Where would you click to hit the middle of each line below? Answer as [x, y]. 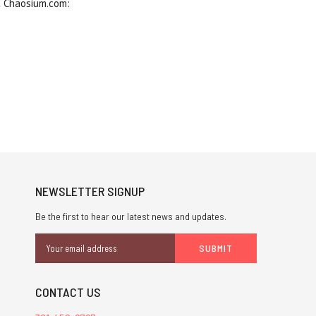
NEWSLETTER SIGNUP [90, 192]
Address [52, 256]
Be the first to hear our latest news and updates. [130, 217]
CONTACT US [68, 292]
